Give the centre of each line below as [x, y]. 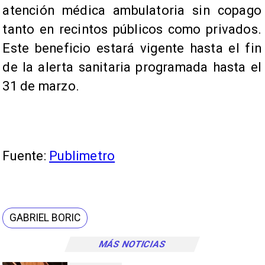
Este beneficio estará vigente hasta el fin [132, 48]
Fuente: [26, 156]
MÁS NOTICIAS [132, 244]
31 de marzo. [41, 86]
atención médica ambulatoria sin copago [132, 10]
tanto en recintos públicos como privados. [132, 29]
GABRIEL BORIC [45, 218]
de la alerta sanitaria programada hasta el [132, 67]
